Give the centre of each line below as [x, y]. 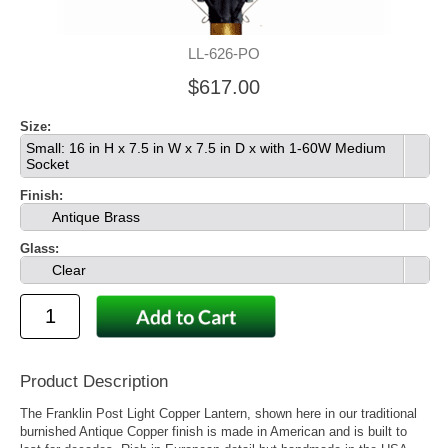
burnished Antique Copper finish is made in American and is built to [213, 432]
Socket [47, 164]
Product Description [94, 382]
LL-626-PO [224, 53]
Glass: [39, 248]
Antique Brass [94, 217]
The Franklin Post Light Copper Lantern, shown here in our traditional [218, 414]
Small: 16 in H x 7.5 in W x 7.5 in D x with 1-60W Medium [206, 148]
